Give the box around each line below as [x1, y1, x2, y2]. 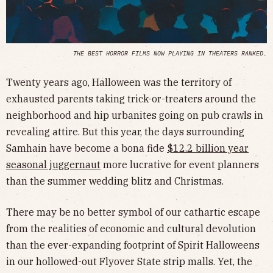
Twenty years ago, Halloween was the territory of [6, 76, 232, 88]
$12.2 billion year [167, 141, 249, 154]
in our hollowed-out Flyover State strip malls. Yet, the [6, 255, 252, 268]
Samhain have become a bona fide [6, 141, 167, 154]
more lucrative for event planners [101, 158, 259, 171]
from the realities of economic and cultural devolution [6, 222, 256, 235]
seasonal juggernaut [6, 158, 101, 171]
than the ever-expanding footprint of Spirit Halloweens [6, 238, 260, 251]
